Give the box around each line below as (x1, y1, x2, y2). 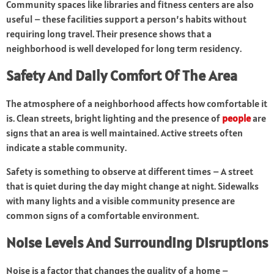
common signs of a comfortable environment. (6, 209, 199, 222)
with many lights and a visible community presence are (6, 194, 235, 207)
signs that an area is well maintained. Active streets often (6, 127, 243, 139)
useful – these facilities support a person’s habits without (6, 13, 246, 26)
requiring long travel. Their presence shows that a (6, 28, 212, 40)
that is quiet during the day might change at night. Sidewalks (6, 180, 259, 193)
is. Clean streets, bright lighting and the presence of (6, 112, 222, 125)
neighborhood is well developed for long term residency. (6, 42, 242, 55)
